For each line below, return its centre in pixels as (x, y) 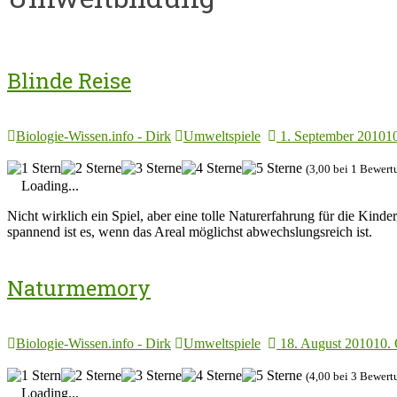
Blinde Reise (69, 81)
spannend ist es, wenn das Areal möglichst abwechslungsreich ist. (190, 232)
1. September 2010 (333, 136)
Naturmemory (79, 288)
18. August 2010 (327, 344)
